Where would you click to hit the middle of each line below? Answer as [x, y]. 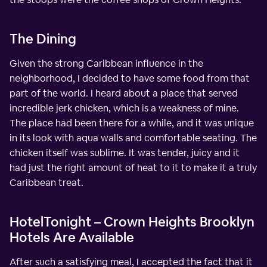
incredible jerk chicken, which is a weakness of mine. [124, 108]
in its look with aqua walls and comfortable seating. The [133, 138]
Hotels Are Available [72, 237]
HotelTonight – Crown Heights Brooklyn [132, 221]
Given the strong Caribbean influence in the [106, 63]
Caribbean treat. [46, 182]
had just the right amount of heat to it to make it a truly [133, 167]
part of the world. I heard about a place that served [124, 93]
